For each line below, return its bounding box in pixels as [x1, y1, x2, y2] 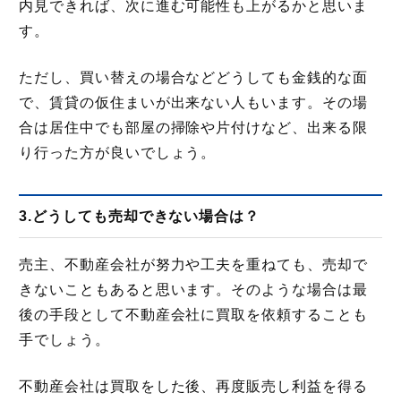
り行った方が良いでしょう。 [18, 144, 217, 160]
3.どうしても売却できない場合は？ [18, 208, 260, 224]
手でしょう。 [18, 331, 110, 347]
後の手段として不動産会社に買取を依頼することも [18, 306, 368, 322]
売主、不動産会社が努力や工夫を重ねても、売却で [18, 256, 368, 272]
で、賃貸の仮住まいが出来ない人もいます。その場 [18, 94, 368, 110]
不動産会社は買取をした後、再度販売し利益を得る [18, 378, 368, 394]
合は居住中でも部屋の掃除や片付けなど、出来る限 [18, 119, 368, 135]
